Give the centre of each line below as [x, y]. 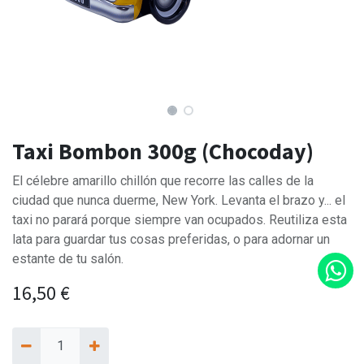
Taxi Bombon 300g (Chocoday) [163, 152]
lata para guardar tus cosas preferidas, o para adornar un [171, 240]
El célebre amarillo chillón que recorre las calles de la [163, 181]
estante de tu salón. [68, 259]
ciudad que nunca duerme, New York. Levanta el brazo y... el [179, 201]
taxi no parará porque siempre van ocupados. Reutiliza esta [180, 220]
